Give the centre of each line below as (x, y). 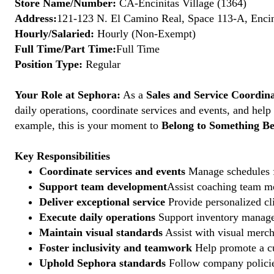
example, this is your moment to (88, 125)
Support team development (103, 187)
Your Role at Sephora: (68, 95)
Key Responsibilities (62, 156)
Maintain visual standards (101, 232)
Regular (102, 64)
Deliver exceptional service (102, 202)
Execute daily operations (97, 217)
